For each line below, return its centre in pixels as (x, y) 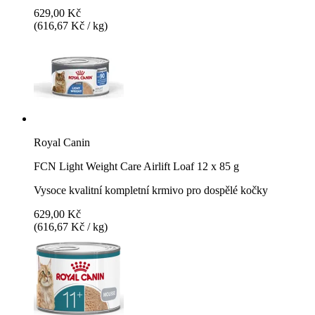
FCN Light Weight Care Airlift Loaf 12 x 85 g (136, 166)
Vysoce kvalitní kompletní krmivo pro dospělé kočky (151, 190)
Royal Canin (62, 142)
